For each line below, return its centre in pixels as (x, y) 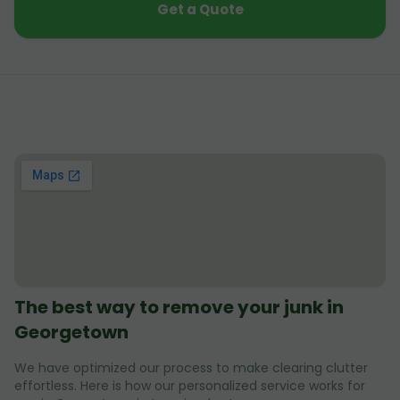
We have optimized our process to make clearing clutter (191, 368)
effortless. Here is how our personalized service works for (190, 386)
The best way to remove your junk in (179, 308)
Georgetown (71, 333)
